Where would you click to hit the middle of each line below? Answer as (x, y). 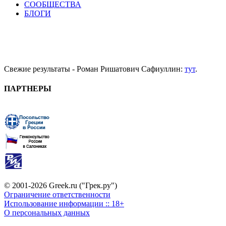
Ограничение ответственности (57, 195)
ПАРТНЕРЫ (28, 88)
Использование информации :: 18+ (64, 204)
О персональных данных (47, 213)
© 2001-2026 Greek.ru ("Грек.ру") (61, 186)
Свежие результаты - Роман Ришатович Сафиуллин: (94, 69)
